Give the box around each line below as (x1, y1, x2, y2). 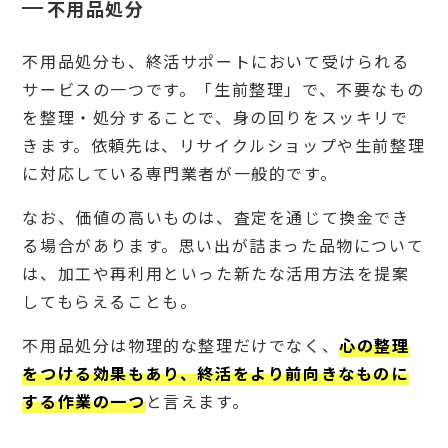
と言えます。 (145, 388, 250, 413)
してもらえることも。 (22, 288, 198, 313)
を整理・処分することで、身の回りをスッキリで (22, 104, 409, 129)
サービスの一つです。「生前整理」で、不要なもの (22, 76, 425, 101)
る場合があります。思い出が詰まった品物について (22, 232, 425, 257)
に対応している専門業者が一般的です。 (22, 160, 338, 185)
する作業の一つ (22, 388, 146, 413)
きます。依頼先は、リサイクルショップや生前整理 (22, 132, 426, 157)
